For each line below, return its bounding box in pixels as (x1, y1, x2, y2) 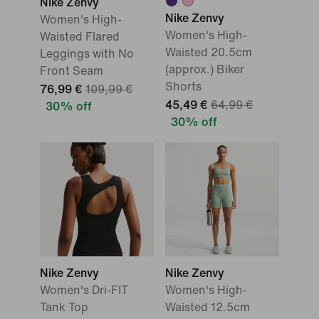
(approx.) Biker (165, 63, 244, 75)
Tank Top (40, 301, 88, 313)
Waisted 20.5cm (165, 46, 252, 58)
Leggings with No (40, 48, 134, 60)
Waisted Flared (40, 31, 120, 43)
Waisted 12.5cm (165, 301, 250, 313)
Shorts (165, 80, 202, 93)
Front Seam (40, 65, 103, 77)
